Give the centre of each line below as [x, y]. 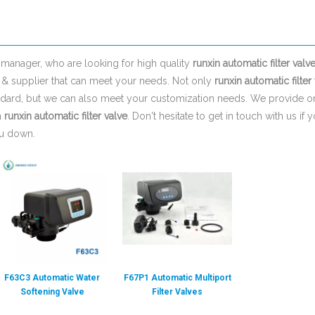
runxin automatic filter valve [66, 116]
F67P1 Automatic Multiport [177, 278]
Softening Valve [52, 292]
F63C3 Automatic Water [52, 278]
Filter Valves [177, 292]
